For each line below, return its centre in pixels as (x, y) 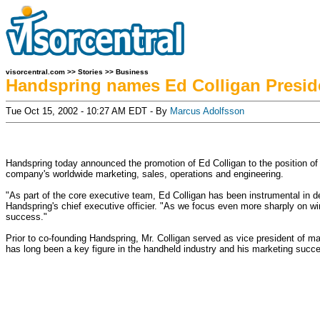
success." (26, 217)
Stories (90, 72)
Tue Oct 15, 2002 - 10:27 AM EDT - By (88, 111)
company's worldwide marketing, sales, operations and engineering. (145, 174)
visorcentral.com (35, 72)
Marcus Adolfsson (207, 111)
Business (132, 72)
